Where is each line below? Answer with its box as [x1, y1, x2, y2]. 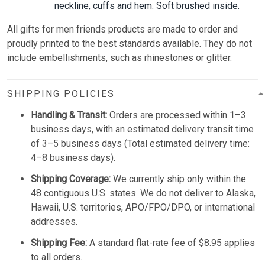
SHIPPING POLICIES [7, 88, 115, 99]
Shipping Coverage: [31, 173, 111, 185]
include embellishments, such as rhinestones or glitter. [7, 51, 232, 63]
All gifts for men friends [7, 23, 108, 35]
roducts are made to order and [114, 23, 238, 35]
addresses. [31, 215, 77, 227]
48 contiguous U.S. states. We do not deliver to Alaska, [31, 187, 256, 199]
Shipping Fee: [31, 237, 87, 248]
